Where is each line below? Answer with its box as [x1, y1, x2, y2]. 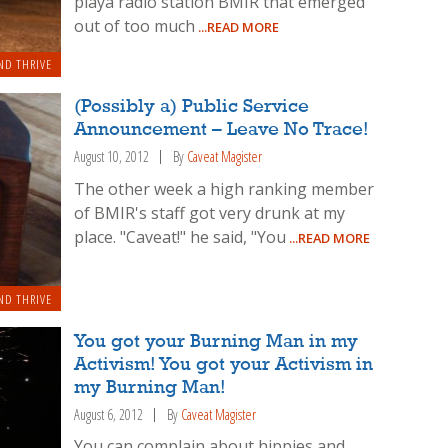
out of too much [74, 14, 196, 37]
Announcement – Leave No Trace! [74, 120, 370, 141]
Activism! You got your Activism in [74, 354, 374, 375]
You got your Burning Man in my [74, 331, 359, 352]
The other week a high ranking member [74, 178, 375, 201]
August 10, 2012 [74, 147, 150, 167]
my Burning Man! [74, 377, 227, 398]
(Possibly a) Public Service [74, 97, 310, 118]
